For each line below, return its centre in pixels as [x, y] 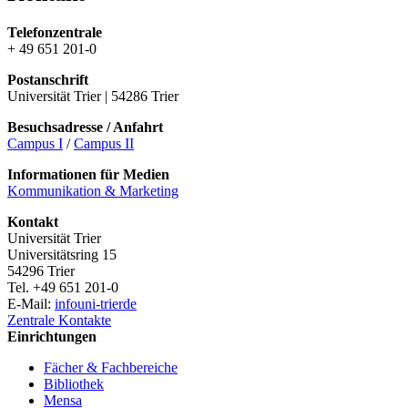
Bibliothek [74, 383]
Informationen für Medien [88, 174]
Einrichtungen [52, 336]
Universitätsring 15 [62, 254]
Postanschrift [48, 79]
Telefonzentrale [55, 32]
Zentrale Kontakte [59, 320]
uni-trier [100, 303]
